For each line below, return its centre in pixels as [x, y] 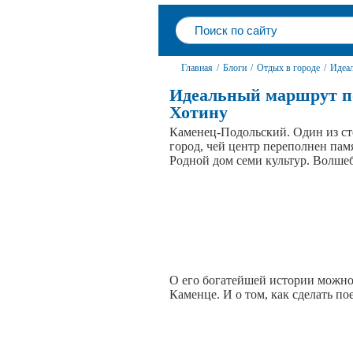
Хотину [199, 112]
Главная [197, 68]
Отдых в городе [288, 68]
